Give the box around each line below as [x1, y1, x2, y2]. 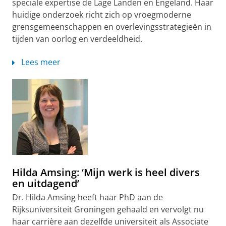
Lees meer [21, 56, 61, 68]
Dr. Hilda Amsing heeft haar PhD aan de [12, 192, 163, 203]
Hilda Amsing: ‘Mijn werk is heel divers [12, 165, 200, 179]
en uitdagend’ [12, 177, 79, 190]
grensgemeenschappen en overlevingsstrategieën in [12, 21, 211, 32]
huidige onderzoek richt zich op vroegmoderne [12, 9, 191, 20]
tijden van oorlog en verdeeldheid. [12, 33, 142, 44]
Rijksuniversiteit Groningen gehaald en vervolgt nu [12, 204, 204, 215]
